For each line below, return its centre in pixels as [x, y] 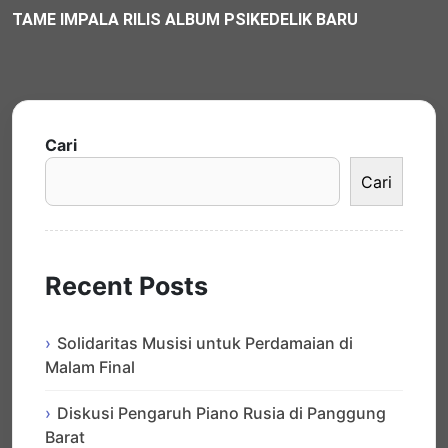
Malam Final [90, 367]
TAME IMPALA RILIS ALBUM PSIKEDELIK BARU [185, 20]
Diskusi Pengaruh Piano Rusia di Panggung [221, 413]
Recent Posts [126, 285]
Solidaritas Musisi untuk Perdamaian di [205, 343]
